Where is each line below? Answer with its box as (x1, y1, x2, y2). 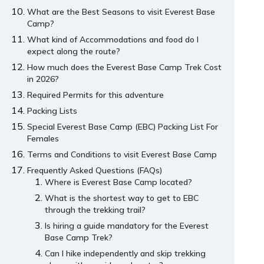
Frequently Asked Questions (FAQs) (27, 165, 163, 176)
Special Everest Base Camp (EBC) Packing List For (27, 121, 219, 133)
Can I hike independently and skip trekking (45, 248, 206, 259)
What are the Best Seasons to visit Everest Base (27, 6, 216, 18)
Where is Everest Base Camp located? (45, 177, 193, 188)
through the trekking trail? (45, 204, 146, 216)
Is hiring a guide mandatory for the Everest (45, 220, 209, 232)
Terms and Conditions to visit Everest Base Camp (27, 149, 217, 160)
